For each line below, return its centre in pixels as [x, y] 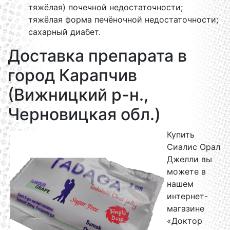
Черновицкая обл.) [84, 114]
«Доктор [185, 221]
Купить [181, 135]
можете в [186, 171]
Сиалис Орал [194, 147]
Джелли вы [189, 159]
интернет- [187, 196]
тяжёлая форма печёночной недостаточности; [123, 20]
